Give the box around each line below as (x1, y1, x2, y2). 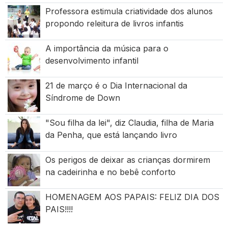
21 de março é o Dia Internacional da (45, 80, 187, 91)
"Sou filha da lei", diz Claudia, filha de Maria (45, 118, 214, 128)
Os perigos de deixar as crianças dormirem (45, 155, 210, 165)
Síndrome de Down (45, 93, 120, 103)
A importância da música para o (45, 43, 168, 54)
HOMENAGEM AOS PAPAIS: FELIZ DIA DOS (45, 192, 219, 203)
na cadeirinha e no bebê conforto (45, 167, 176, 178)
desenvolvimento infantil (45, 55, 138, 66)
